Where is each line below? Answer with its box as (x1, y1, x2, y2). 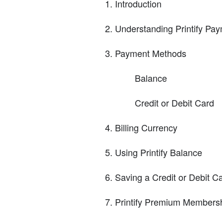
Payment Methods (115, 47, 186, 60)
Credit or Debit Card (135, 96, 214, 110)
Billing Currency (115, 121, 177, 134)
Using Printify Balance (115, 146, 202, 159)
